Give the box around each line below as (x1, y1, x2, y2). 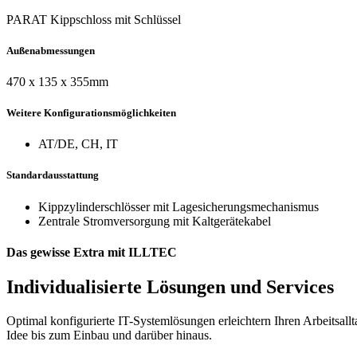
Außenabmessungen (6, 44, 95, 57)
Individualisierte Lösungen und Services (6, 277, 334, 298)
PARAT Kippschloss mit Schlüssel (6, 12, 181, 26)
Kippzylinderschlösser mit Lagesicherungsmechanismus (38, 199, 319, 214)
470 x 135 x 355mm (6, 74, 108, 88)
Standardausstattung (6, 169, 99, 182)
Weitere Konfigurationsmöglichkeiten (6, 107, 176, 120)
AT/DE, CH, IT (38, 137, 118, 151)
